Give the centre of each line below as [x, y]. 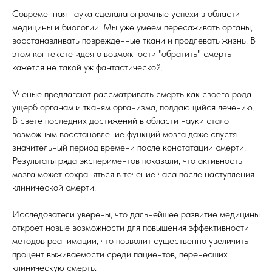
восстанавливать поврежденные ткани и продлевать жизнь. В [134, 40]
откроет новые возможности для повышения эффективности [131, 227]
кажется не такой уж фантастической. [87, 67]
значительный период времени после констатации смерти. [129, 147]
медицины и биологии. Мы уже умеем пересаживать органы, [132, 27]
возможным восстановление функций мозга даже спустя [124, 134]
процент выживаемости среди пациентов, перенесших [120, 254]
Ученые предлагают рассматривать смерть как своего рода [132, 94]
